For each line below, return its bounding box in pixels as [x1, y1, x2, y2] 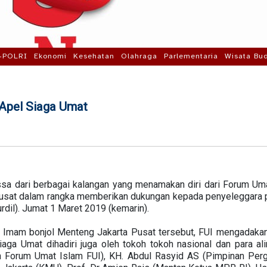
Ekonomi [34, 51, 67, 61]
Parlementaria [164, 51, 218, 61]
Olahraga [121, 51, 157, 61]
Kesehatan [73, 51, 114, 61]
